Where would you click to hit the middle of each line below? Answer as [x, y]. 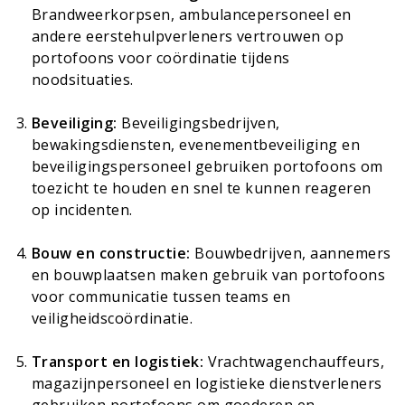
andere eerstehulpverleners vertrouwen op [188, 36]
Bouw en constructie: [111, 253]
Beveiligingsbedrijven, [198, 122]
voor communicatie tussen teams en [161, 296]
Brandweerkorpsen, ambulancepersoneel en [192, 14]
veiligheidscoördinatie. [113, 318]
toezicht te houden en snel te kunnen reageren [202, 188]
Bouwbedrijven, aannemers [291, 253]
